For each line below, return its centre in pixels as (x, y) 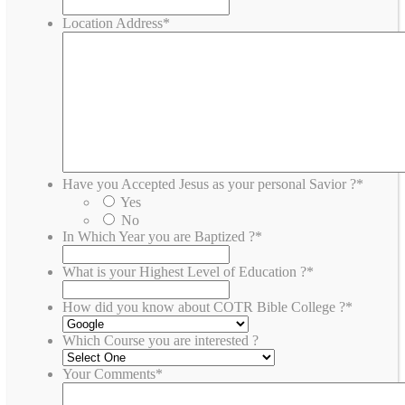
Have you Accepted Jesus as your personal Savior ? (209, 184)
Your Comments (109, 373)
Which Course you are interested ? (160, 340)
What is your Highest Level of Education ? (184, 271)
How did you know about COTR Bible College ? (204, 306)
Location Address (113, 23)
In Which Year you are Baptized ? (159, 236)
